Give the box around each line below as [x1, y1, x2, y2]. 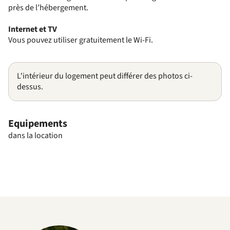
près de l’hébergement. [8, 2, 88, 13]
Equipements [8, 117, 67, 131]
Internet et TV [8, 24, 57, 35]
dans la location [8, 130, 63, 141]
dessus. [17, 81, 43, 92]
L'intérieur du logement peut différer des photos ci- [17, 70, 193, 82]
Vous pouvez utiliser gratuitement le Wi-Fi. [8, 34, 153, 46]
